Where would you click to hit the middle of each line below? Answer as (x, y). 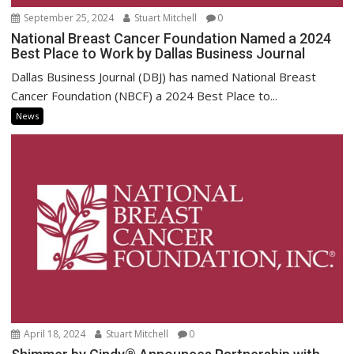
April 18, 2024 (54, 334)
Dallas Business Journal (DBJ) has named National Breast (164, 76)
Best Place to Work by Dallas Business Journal (158, 53)
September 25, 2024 (68, 17)
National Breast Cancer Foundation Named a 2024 (171, 38)
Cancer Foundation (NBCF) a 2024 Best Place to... (145, 95)
